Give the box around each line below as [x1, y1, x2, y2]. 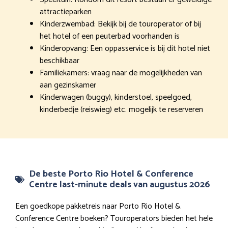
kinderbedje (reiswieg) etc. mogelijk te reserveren [40, 102, 203, 117]
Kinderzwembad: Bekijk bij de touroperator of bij [40, 17, 201, 31]
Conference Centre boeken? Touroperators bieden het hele [15, 211, 213, 225]
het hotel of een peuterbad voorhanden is [40, 29, 180, 43]
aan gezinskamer [40, 78, 96, 92]
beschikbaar [40, 53, 79, 68]
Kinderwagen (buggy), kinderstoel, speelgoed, [40, 90, 192, 104]
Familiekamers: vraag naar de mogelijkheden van [40, 66, 202, 80]
